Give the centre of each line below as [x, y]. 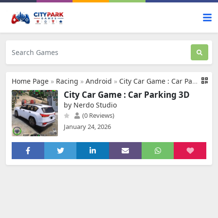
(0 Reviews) [98, 115]
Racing [67, 81]
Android [99, 81]
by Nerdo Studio [90, 105]
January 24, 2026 [87, 127]
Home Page [30, 81]
